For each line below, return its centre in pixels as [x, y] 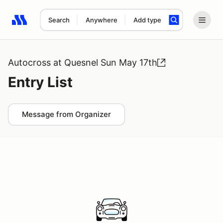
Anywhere [101, 20]
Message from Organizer [66, 114]
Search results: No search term [69, 25]
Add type [147, 20]
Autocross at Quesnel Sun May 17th [83, 62]
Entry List [40, 82]
